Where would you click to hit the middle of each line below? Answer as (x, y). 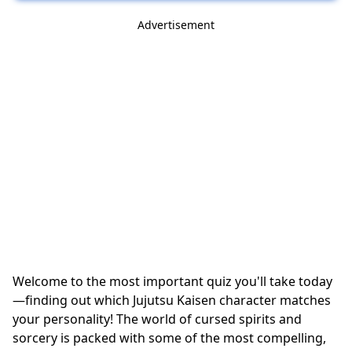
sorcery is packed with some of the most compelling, (169, 337)
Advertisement (176, 24)
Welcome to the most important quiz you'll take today (172, 281)
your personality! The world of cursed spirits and (157, 319)
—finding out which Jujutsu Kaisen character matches (172, 300)
